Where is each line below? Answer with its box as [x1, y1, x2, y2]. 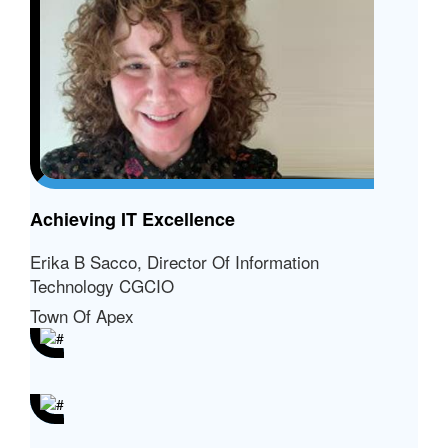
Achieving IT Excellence [30, 205, 235, 232]
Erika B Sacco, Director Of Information [30, 248, 319, 274]
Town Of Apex [30, 302, 134, 328]
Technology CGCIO [30, 272, 174, 298]
